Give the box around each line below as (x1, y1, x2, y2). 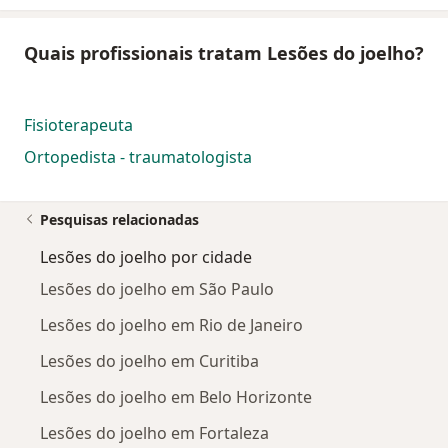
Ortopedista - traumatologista (24, 146, 252, 169)
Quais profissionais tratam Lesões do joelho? (24, 41, 424, 66)
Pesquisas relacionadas (40, 210, 199, 230)
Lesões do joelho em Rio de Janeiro (40, 314, 303, 337)
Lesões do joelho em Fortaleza (40, 422, 269, 445)
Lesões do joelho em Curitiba (40, 350, 259, 373)
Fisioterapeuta (24, 114, 133, 137)
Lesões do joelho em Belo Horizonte (40, 386, 312, 409)
